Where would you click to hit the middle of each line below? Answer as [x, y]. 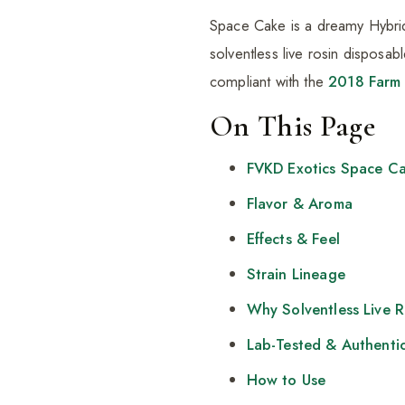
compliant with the [269, 82]
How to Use [286, 380]
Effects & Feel [293, 239]
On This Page [292, 127]
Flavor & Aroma [299, 204]
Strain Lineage [296, 274]
